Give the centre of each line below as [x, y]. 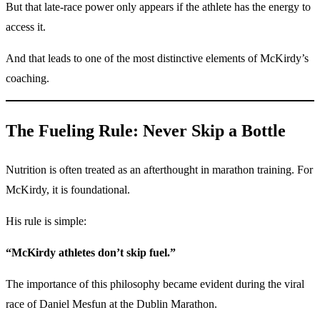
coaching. [27, 78]
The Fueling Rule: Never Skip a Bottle [146, 130]
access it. [26, 26]
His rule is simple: [46, 221]
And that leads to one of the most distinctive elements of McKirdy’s [157, 58]
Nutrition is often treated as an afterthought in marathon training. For [159, 170]
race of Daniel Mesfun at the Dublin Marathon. [111, 304]
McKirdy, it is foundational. [68, 190]
